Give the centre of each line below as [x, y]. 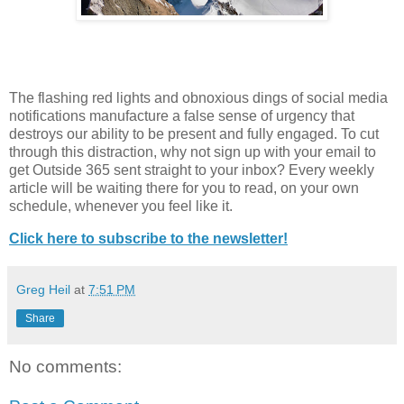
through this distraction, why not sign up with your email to [193, 152]
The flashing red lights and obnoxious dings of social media [198, 98]
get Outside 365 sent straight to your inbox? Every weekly [192, 170]
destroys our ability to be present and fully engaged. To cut [194, 134]
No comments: [65, 367]
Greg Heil [43, 290]
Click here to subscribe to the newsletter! [148, 239]
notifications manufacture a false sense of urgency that [182, 116]
